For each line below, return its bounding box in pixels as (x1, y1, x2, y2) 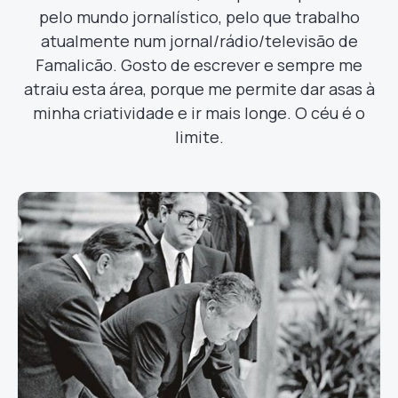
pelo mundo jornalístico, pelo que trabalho (38, 6, 360, 28)
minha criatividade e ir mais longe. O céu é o (33, 102, 365, 123)
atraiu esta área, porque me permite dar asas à (23, 78, 375, 99)
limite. (174, 126, 224, 147)
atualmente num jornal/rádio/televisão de (40, 30, 358, 52)
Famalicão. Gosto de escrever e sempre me (36, 54, 362, 76)
